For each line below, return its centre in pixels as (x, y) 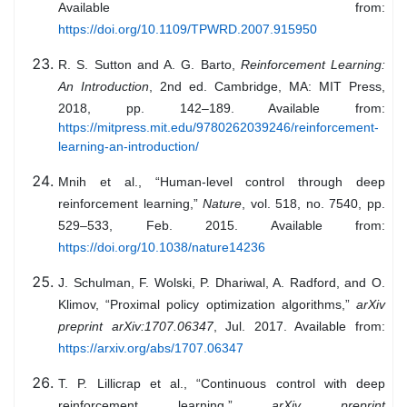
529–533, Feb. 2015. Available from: (222, 226)
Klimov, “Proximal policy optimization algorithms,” (207, 305)
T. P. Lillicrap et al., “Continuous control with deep (222, 384)
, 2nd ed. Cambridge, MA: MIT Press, (267, 87)
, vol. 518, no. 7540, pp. (314, 204)
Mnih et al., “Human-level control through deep (222, 182)
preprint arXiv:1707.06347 (136, 327)
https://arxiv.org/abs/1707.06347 (151, 348)
